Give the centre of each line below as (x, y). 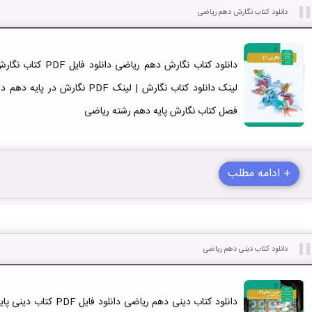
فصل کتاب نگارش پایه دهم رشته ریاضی (161, 111)
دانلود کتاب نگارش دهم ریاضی (243, 12)
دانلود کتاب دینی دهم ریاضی (246, 249)
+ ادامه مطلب (259, 173)
